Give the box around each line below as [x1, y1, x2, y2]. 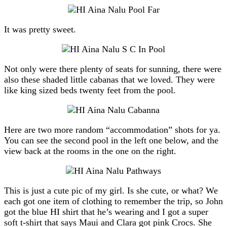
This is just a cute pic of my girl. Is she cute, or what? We [4, 185, 218, 196]
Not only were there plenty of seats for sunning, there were [4, 63, 221, 74]
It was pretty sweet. [4, 24, 76, 34]
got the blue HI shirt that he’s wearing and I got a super [4, 206, 208, 217]
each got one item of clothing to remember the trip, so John [4, 196, 223, 206]
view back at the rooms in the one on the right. [4, 145, 176, 156]
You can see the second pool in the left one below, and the [4, 135, 218, 145]
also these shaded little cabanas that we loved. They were [4, 74, 215, 85]
